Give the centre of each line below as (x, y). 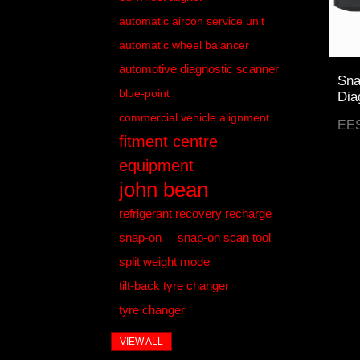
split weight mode (164, 261)
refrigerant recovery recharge (195, 213)
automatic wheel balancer (184, 45)
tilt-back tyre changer (174, 285)
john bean (163, 189)
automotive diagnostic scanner (198, 68)
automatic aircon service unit (191, 20)
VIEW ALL (141, 341)
